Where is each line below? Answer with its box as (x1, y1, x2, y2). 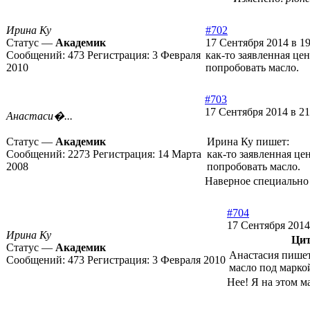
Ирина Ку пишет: (207, 136, 289, 148)
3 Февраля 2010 (152, 254, 226, 266)
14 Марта (158, 148, 201, 161)
